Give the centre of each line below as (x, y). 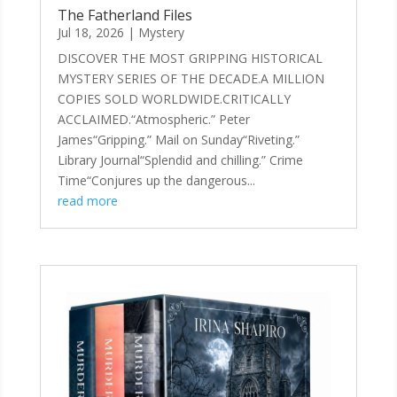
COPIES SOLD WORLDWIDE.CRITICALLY (174, 99)
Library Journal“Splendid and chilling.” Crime (180, 160)
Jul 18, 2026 (90, 33)
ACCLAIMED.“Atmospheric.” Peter (153, 120)
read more (87, 201)
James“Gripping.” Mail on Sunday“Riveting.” (178, 140)
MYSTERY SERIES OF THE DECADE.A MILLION (191, 79)
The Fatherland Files (125, 16)
